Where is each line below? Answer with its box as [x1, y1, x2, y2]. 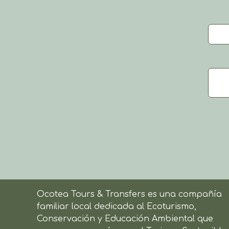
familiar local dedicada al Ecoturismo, [37, 202, 196, 212]
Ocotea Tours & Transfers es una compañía [37, 190, 222, 199]
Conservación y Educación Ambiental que [37, 214, 213, 224]
